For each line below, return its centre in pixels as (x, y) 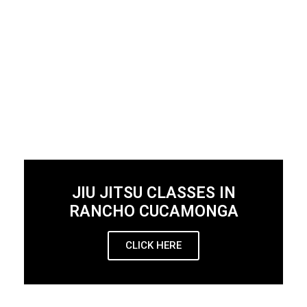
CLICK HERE (153, 245)
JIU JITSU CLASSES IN (153, 193)
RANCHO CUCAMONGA (153, 211)
